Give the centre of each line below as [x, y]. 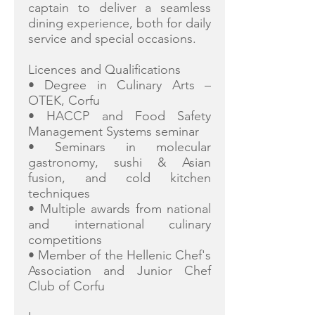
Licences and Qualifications [104, 70]
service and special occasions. [112, 39]
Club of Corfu [66, 286]
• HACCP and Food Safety [120, 116]
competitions [65, 240]
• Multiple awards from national [120, 209]
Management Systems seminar [114, 131]
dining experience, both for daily [120, 23]
